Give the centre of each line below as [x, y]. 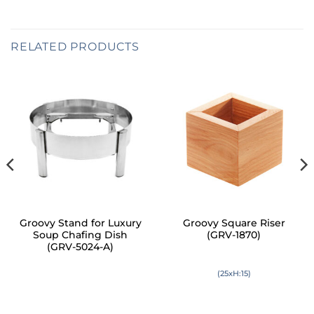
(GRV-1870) [234, 235]
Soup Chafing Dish [80, 235]
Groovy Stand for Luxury [80, 223]
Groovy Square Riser [234, 223]
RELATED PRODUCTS [75, 46]
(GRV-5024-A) [80, 247]
